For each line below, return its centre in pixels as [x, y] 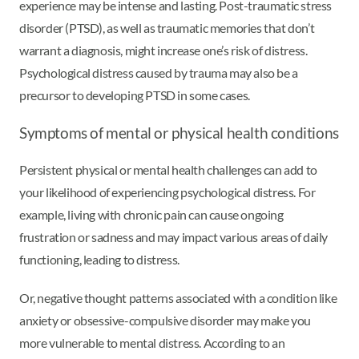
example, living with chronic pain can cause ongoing [151, 214]
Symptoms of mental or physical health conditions [179, 133]
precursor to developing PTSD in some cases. [135, 95]
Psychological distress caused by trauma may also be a [159, 72]
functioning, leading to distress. [101, 259]
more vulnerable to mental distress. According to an [152, 342]
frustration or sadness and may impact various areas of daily [174, 236]
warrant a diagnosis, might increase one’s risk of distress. [163, 50]
